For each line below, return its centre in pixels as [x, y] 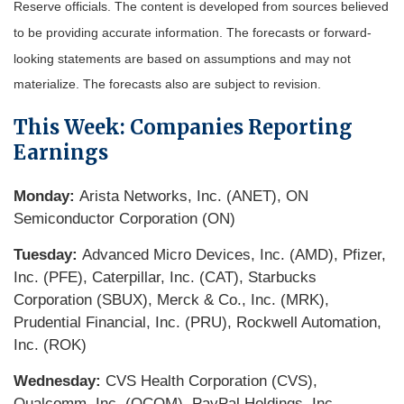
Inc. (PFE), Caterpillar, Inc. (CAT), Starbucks [165, 278]
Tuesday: [46, 255]
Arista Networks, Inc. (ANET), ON [192, 197]
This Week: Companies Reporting [183, 128]
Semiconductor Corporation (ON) [124, 219]
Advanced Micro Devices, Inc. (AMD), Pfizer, [232, 255]
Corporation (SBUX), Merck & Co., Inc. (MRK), [171, 300]
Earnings [61, 153]
